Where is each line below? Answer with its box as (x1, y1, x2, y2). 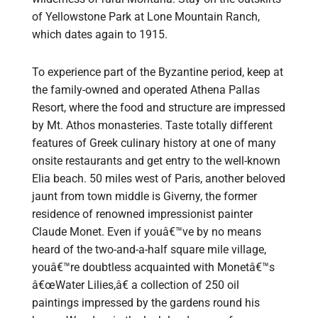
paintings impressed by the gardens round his (32, 296, 260, 310)
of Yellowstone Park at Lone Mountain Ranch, (32, 10, 260, 24)
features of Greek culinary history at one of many (32, 136, 276, 150)
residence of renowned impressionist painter (32, 207, 253, 221)
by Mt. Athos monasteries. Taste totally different (32, 119, 273, 133)
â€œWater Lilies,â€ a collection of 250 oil (32, 278, 239, 292)
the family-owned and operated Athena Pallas (32, 83, 260, 97)
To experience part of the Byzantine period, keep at (32, 65, 283, 79)
